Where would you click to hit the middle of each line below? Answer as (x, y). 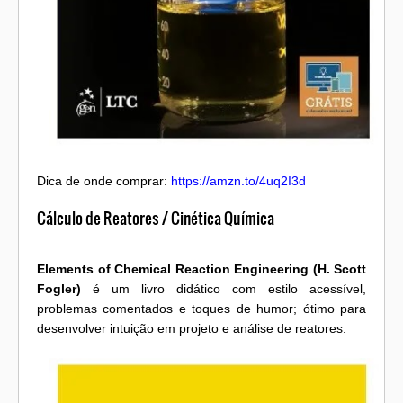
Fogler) (59, 288)
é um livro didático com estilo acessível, (224, 288)
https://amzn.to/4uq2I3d (238, 180)
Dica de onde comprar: (104, 180)
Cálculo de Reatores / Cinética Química (156, 218)
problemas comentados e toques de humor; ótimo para (201, 308)
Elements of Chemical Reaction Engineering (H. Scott (201, 269)
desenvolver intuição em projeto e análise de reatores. (192, 328)
